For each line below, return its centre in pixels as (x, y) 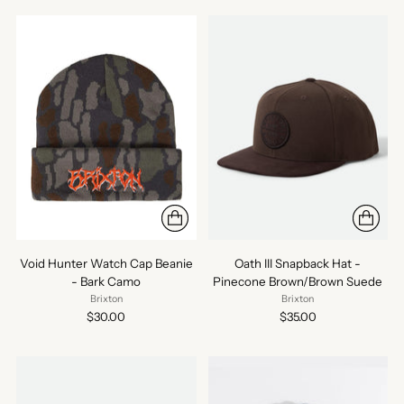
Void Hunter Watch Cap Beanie (106, 264)
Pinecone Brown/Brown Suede (298, 282)
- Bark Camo (106, 282)
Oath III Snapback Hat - (298, 264)
